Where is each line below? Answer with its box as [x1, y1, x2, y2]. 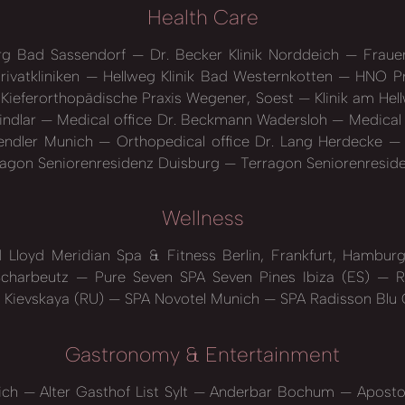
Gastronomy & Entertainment [65, 341, 340, 367]
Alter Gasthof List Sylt [34, 381, 193, 400]
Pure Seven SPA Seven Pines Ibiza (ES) [88, 268, 377, 287]
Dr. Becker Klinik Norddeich [144, 44, 345, 63]
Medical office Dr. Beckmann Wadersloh [52, 109, 333, 128]
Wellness [161, 205, 244, 231]
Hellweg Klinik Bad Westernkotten [97, 66, 339, 85]
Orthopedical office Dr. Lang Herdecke [110, 131, 389, 150]
